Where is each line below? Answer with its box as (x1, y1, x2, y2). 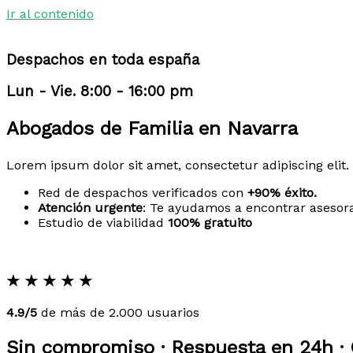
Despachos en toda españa (6, 50, 199, 69)
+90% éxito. (247, 185, 317, 201)
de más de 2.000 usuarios (37, 304, 199, 320)
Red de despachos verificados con (38, 185, 247, 201)
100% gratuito (168, 215, 252, 231)
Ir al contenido (6, 6, 94, 21)
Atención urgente (38, 200, 143, 216)
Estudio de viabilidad (38, 215, 168, 231)
